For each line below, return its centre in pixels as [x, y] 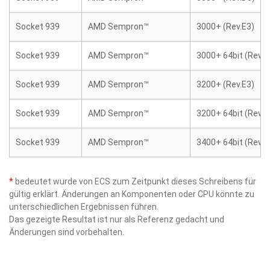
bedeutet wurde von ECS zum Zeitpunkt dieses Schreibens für [135, 181]
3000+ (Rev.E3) [225, 27]
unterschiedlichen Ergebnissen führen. [84, 207]
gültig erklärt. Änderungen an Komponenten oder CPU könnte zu [132, 194]
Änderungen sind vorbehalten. [67, 232]
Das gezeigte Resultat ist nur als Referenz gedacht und [117, 219]
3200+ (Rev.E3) [225, 84]
